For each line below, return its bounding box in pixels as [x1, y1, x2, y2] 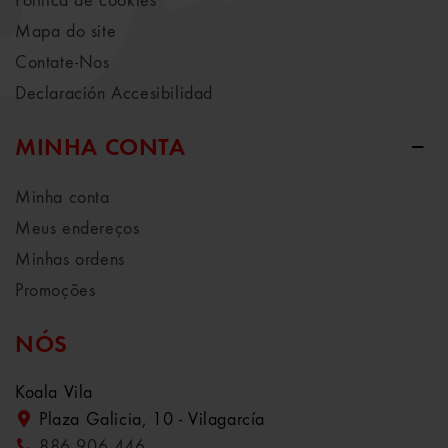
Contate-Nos [15, 53, 110, 72]
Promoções [15, 281, 96, 300]
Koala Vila [15, 383, 93, 402]
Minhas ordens [15, 250, 125, 269]
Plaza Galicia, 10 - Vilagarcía [39, 410, 265, 429]
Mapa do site [15, 22, 117, 41]
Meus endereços [15, 219, 140, 238]
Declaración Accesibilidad [15, 84, 213, 103]
